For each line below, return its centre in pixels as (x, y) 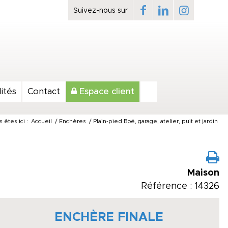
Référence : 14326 (180, 186)
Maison (203, 173)
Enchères (73, 121)
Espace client (106, 91)
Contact (44, 91)
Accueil (41, 121)
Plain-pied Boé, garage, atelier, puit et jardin (155, 121)
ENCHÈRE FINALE (109, 217)
